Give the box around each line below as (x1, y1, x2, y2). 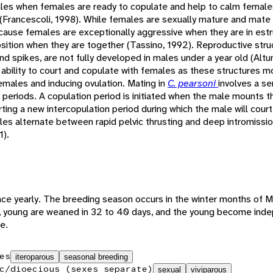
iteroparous (15, 252, 54, 261)
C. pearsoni (168, 76, 218, 90)
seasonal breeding (64, 252, 128, 261)
